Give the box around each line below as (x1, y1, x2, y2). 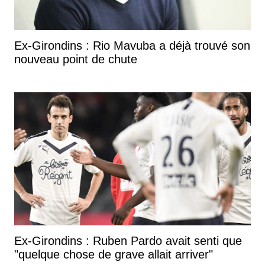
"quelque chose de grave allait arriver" (14, 247, 213, 261)
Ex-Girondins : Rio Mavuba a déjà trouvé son (14, 38, 250, 52)
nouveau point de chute (14, 52, 137, 66)
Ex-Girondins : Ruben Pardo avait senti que (14, 234, 242, 247)
